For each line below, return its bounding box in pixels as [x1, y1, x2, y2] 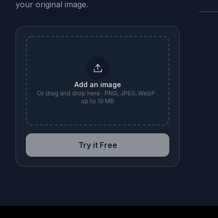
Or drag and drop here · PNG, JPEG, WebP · [37, 90, 159, 97]
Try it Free [78, 140, 117, 150]
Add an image [74, 80, 121, 89]
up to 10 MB [81, 97, 114, 105]
